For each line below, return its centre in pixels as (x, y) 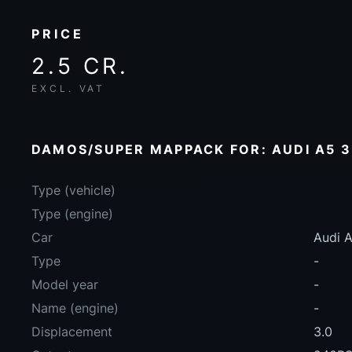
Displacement (72, 332)
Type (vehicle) (73, 191)
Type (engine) (72, 214)
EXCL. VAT (69, 89)
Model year (65, 285)
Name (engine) (75, 308)
